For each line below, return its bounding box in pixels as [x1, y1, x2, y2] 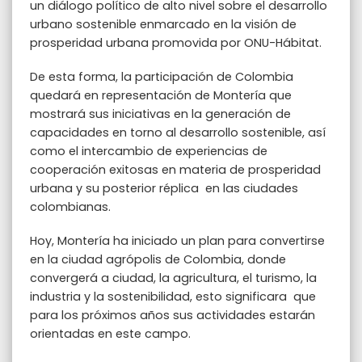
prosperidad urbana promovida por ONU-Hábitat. [29, 35, 322, 52]
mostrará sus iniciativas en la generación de [29, 105, 291, 122]
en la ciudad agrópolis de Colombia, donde [29, 250, 286, 267]
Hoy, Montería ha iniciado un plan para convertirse [29, 232, 325, 249]
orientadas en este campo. [29, 325, 191, 342]
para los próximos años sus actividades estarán [29, 306, 315, 323]
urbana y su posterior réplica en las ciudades [29, 179, 298, 196]
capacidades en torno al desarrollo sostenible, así [29, 124, 326, 141]
